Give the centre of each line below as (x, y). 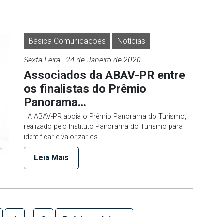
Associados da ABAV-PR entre (104, 75)
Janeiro (99, 60)
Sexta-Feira (42, 60)
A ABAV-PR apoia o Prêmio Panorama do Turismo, (105, 116)
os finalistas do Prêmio (85, 88)
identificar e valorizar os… (63, 137)
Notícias (131, 41)
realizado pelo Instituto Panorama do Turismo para (103, 126)
